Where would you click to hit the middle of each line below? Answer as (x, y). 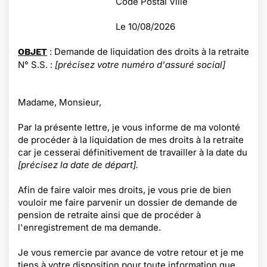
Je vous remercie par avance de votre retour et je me (131, 252)
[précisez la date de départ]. (78, 165)
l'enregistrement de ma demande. (89, 227)
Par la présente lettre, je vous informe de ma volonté (129, 127)
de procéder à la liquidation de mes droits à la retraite (131, 140)
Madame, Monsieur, (61, 102)
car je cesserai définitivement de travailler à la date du (133, 152)
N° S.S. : (36, 65)
